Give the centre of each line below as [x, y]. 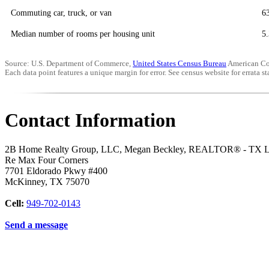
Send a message [36, 225]
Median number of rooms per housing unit [83, 34]
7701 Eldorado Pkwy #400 [56, 171]
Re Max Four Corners [47, 160]
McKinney [25, 182]
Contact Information [90, 120]
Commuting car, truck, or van [61, 13]
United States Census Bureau [180, 64]
